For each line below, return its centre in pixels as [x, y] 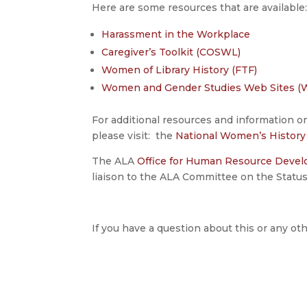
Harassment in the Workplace [176, 34]
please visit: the [134, 135]
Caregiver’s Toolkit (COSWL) [171, 52]
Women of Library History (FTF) [180, 70]
